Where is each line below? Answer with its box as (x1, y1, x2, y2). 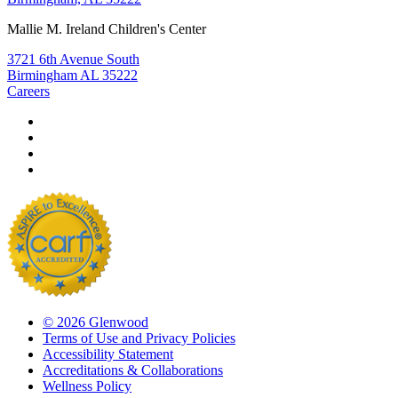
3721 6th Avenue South (7, 52, 139, 68)
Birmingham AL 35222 (7, 68, 138, 84)
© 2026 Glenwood (43, 314, 148, 330)
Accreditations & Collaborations (43, 362, 223, 378)
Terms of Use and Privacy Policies (43, 330, 235, 346)
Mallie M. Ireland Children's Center (7, 21, 206, 37)
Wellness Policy (43, 378, 131, 394)
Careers (7, 84, 50, 99)
